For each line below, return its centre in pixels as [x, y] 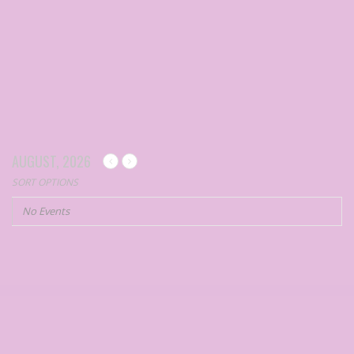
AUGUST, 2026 [51, 162]
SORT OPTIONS [45, 183]
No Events [46, 211]
